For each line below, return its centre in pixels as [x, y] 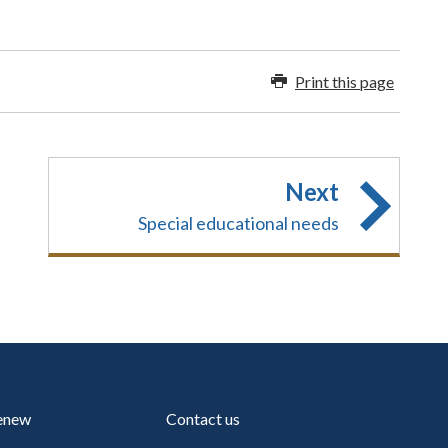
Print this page [344, 81]
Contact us [203, 418]
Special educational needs [238, 223]
